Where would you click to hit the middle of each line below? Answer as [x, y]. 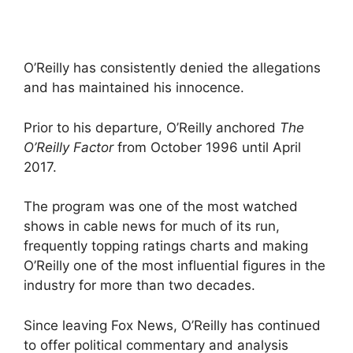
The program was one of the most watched [161, 207]
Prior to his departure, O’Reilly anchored [152, 127]
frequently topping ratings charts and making [166, 246]
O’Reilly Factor [69, 147]
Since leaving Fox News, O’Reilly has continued [172, 325]
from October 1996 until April [207, 147]
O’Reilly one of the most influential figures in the [175, 266]
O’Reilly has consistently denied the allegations [172, 68]
